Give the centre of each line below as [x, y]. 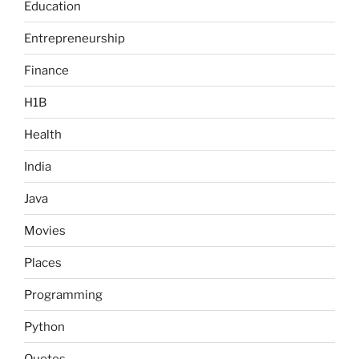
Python [44, 327]
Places [43, 262]
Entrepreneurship [75, 38]
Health [43, 134]
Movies [45, 230]
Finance [46, 70]
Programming [63, 294]
